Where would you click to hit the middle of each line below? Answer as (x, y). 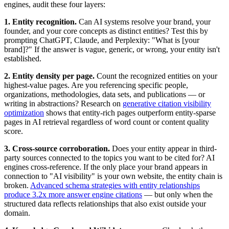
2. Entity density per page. (49, 76)
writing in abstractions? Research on (63, 104)
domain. (17, 213)
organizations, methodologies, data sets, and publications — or (105, 95)
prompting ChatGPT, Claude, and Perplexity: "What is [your (102, 40)
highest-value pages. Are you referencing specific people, (96, 85)
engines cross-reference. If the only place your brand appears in (106, 167)
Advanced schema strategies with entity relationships (115, 186)
